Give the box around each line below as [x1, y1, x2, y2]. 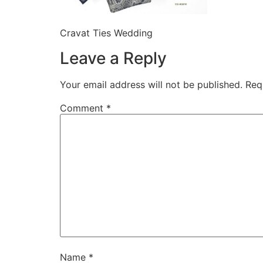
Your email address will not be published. [60, 78, 242, 90]
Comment [60, 102, 106, 114]
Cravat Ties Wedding [60, 27, 153, 39]
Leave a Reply [60, 48, 167, 68]
